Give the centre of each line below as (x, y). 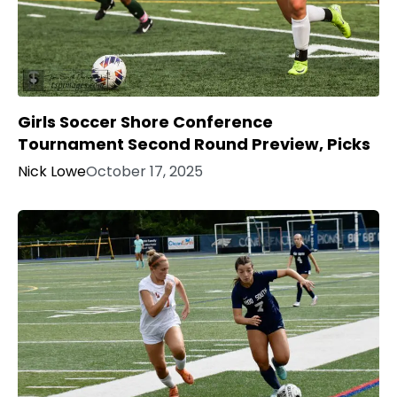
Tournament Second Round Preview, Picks (194, 144)
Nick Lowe (52, 171)
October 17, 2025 (144, 171)
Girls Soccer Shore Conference (145, 121)
